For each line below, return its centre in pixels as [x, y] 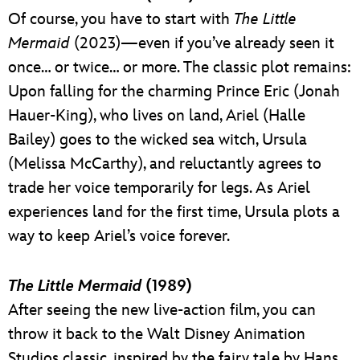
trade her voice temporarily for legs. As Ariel [159, 188]
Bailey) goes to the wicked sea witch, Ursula [157, 139]
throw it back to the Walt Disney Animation [157, 334]
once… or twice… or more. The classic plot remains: [180, 67]
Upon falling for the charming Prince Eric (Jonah [174, 91]
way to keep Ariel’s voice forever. [119, 236]
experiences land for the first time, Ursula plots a [174, 212]
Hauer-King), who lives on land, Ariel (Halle [157, 115]
